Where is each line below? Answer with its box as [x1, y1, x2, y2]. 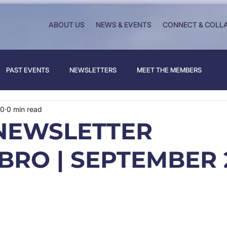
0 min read [7, 104, 42, 113]
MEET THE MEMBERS [137, 66, 202, 74]
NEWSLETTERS [69, 66, 117, 74]
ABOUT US [49, 20, 85, 29]
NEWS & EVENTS [96, 20, 152, 29]
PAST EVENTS [6, 66, 49, 74]
